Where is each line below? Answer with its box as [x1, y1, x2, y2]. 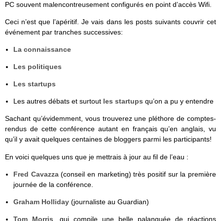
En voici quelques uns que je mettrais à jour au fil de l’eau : [5, 152, 188, 161]
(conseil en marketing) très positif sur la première [58, 170, 217, 178]
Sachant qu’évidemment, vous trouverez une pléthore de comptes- [5, 114, 216, 123]
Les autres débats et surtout [13, 97, 103, 106]
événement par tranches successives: [5, 28, 123, 37]
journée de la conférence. [13, 180, 93, 188]
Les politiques [13, 63, 62, 71]
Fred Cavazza [13, 170, 59, 178]
